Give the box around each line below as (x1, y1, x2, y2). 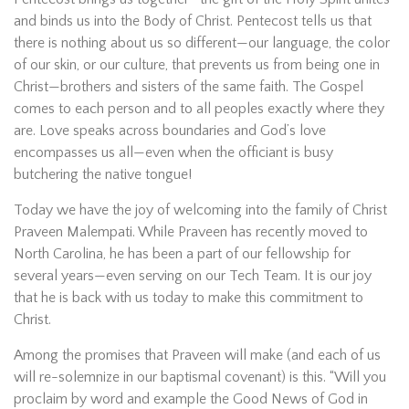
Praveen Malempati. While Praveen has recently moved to (14, 223, 368, 240)
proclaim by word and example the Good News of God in (14, 390, 368, 407)
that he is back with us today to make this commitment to (14, 288, 363, 306)
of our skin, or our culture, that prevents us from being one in (14, 56, 380, 73)
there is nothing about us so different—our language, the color (14, 34, 390, 51)
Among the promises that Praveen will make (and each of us (14, 346, 381, 363)
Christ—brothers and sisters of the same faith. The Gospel (14, 78, 363, 95)
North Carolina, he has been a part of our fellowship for (14, 245, 351, 262)
